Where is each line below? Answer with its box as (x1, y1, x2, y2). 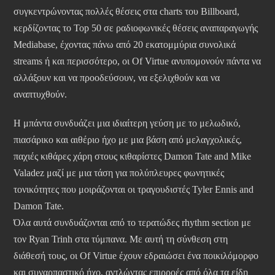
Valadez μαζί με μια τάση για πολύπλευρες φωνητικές (14, 167, 224, 178)
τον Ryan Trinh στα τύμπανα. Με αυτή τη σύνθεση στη (14, 233, 228, 244)
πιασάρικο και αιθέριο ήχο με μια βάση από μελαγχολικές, (14, 134, 242, 145)
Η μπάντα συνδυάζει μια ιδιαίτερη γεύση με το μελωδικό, (14, 117, 241, 128)
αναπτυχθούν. (14, 88, 67, 99)
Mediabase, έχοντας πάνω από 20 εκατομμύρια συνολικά (14, 39, 236, 50)
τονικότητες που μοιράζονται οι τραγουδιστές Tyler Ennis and (14, 184, 254, 195)
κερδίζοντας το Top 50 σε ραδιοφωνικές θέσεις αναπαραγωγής (14, 22, 258, 33)
